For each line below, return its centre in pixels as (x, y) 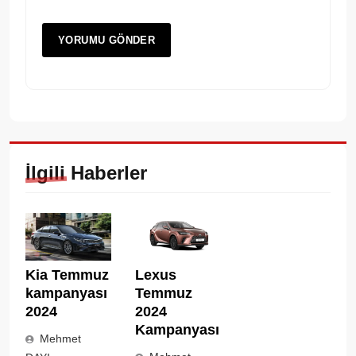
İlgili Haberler (86, 172)
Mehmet (60, 339)
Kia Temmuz (67, 275)
